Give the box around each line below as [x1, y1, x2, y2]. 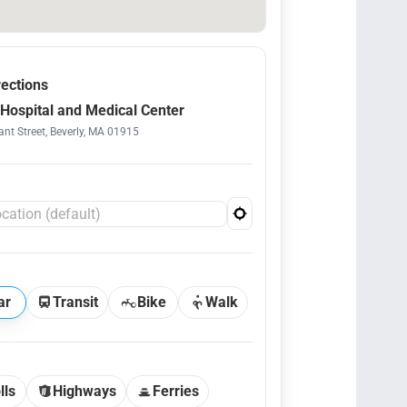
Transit [53, 293, 98, 311]
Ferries [153, 382, 199, 400]
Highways [53, 382, 116, 400]
